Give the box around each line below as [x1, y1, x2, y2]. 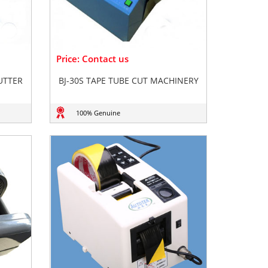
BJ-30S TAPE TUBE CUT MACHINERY [58, 75, 199, 86]
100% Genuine [75, 108, 120, 117]
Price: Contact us [56, 53, 129, 65]
